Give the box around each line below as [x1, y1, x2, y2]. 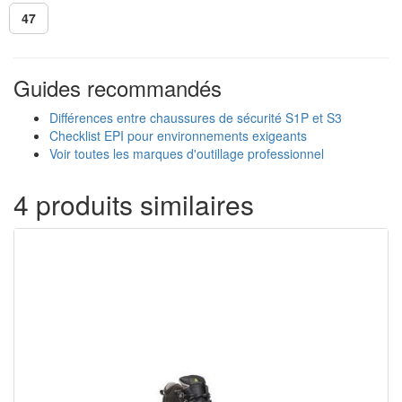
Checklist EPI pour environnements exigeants [49, 127, 307, 144]
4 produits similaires [13, 185, 254, 223]
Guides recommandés [13, 72, 222, 103]
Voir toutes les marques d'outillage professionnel [49, 144, 324, 162]
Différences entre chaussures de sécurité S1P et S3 [49, 109, 342, 127]
